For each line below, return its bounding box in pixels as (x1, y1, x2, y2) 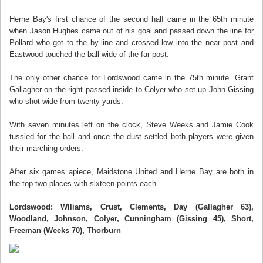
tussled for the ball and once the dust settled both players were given (9, 132, 254, 141)
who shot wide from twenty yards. (9, 97, 123, 106)
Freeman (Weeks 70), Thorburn (9, 226, 121, 235)
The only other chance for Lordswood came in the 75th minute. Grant (9, 73, 254, 82)
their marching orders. (9, 144, 83, 153)
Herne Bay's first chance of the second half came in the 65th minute (9, 15, 254, 23)
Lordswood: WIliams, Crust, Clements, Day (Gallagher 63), (9, 203, 254, 211)
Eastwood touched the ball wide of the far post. (9, 50, 169, 59)
